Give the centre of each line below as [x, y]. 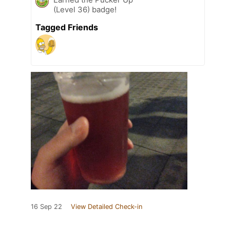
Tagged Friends [67, 27]
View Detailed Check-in [107, 207]
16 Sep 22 [46, 207]
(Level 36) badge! [85, 10]
